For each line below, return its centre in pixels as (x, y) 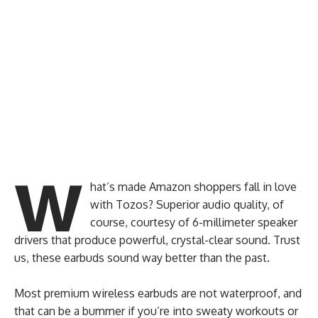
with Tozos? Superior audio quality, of (187, 204)
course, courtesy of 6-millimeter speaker (193, 222)
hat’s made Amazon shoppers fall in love (193, 186)
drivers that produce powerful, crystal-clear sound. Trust (157, 240)
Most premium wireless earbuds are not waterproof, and (158, 293)
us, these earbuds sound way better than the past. (142, 257)
